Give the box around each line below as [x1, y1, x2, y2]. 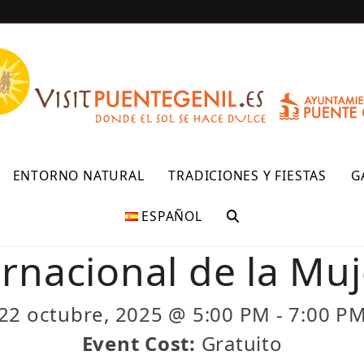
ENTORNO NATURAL [12, 167, 145, 184]
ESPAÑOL [141, 207, 202, 225]
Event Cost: [81, 330, 201, 357]
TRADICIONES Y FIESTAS [168, 167, 327, 184]
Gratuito [201, 330, 283, 357]
